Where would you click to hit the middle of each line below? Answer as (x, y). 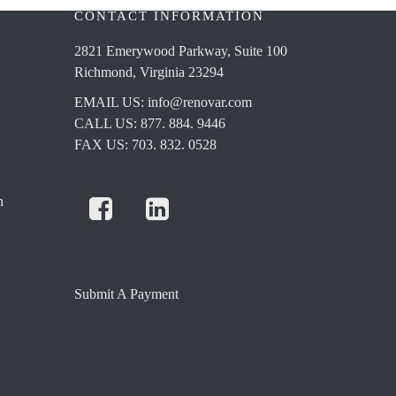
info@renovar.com (199, 102)
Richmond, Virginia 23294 (148, 72)
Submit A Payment (126, 294)
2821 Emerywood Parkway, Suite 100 (180, 51)
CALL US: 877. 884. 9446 (149, 123)
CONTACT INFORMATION (169, 16)
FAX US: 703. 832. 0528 (145, 145)
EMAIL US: (110, 102)
